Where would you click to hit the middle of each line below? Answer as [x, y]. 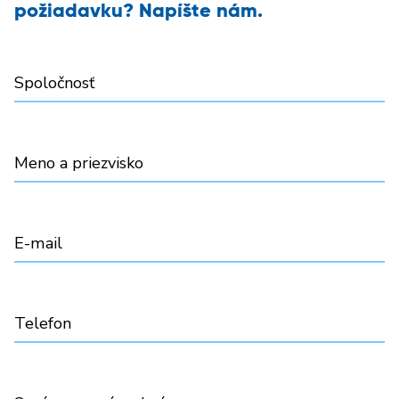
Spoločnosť [54, 82]
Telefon [43, 323]
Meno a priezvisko [79, 163]
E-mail [38, 243]
